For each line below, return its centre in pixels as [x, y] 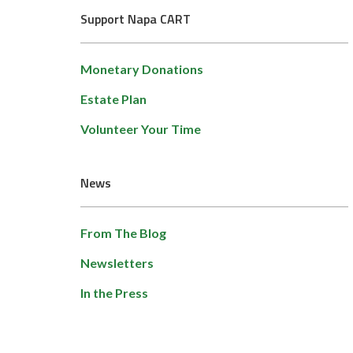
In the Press [114, 293]
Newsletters [117, 263]
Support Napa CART [136, 19]
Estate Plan [113, 99]
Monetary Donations [142, 69]
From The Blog [123, 233]
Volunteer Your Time [141, 129]
